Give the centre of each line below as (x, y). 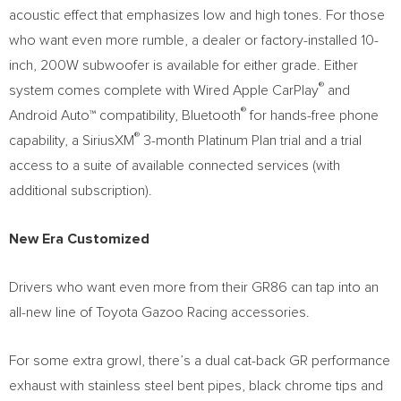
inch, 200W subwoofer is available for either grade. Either (183, 65)
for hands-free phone (312, 115)
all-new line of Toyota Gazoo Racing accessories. (159, 312)
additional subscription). (81, 191)
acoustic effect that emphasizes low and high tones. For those (197, 15)
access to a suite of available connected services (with (175, 166)
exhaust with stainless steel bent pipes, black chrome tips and (196, 386)
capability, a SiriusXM (72, 141)
